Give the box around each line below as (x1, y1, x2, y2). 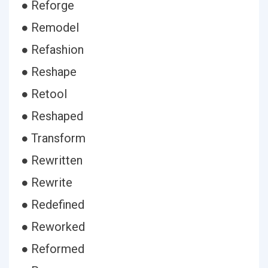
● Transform (21, 131, 86, 145)
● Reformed (21, 242, 84, 256)
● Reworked (21, 220, 85, 234)
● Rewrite (21, 175, 72, 190)
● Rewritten (21, 153, 83, 167)
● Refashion (21, 42, 84, 57)
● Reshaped (21, 109, 83, 123)
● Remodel (21, 20, 79, 35)
